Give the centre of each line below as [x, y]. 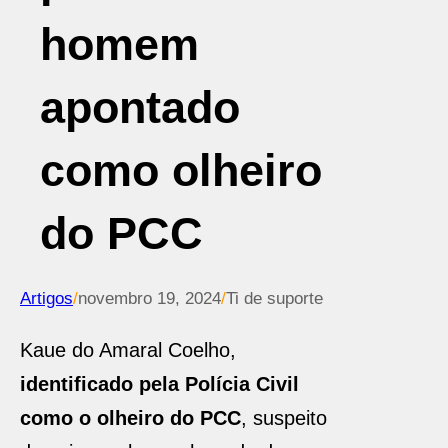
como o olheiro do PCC [130, 418]
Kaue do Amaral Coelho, [128, 350]
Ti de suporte [274, 298]
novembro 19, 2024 [149, 298]
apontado [140, 107]
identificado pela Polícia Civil [159, 384]
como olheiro [181, 170]
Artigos [46, 298]
